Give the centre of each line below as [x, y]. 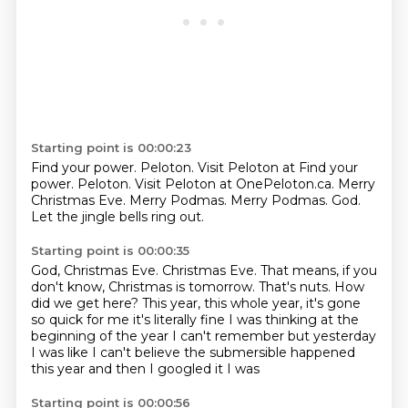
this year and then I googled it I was [145, 369]
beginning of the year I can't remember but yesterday [203, 336]
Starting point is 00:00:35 [110, 250]
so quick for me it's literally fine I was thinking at [184, 320]
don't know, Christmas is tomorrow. [144, 287]
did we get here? [86, 303]
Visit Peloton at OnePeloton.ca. [236, 184]
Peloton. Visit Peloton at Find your [249, 168]
